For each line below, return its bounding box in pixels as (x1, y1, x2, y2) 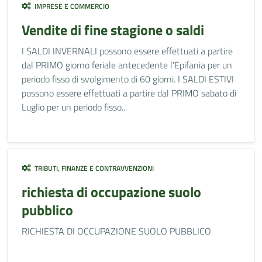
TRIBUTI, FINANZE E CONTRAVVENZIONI (31, 163, 154, 174)
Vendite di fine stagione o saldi (22, 19, 204, 40)
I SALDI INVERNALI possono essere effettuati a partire (22, 44, 233, 58)
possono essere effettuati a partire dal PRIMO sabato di (22, 86, 236, 100)
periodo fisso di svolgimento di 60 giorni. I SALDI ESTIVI (22, 72, 234, 86)
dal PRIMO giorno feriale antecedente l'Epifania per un (22, 58, 232, 72)
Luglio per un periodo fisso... (22, 100, 127, 114)
